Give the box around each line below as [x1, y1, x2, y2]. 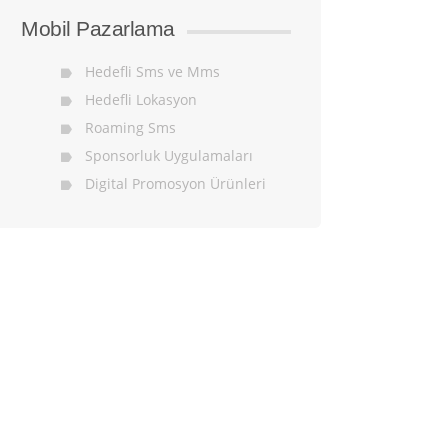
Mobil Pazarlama [21, 17, 175, 40]
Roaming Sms [85, 118, 177, 137]
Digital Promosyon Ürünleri [85, 174, 267, 193]
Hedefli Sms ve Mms [85, 62, 221, 81]
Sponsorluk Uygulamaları [85, 146, 254, 165]
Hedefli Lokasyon [85, 90, 198, 109]
